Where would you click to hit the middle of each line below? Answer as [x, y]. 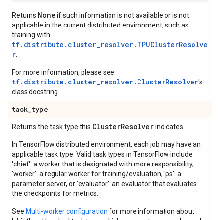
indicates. [169, 127]
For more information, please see [63, 72]
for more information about [151, 211]
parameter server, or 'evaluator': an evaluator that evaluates [104, 184]
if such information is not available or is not [122, 15]
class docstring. [36, 92]
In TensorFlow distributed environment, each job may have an [106, 144]
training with [31, 35]
